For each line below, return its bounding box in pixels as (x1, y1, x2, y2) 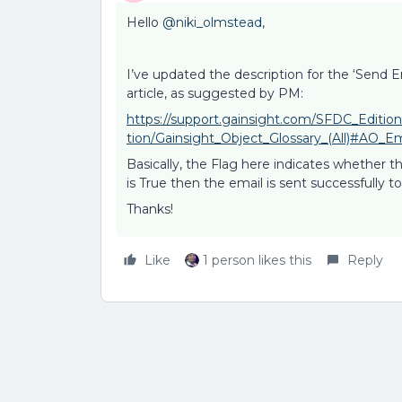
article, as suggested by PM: (127, 85, 303, 101)
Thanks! (127, 201, 173, 217)
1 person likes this (203, 252, 311, 268)
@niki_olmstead (162, 14, 262, 31)
